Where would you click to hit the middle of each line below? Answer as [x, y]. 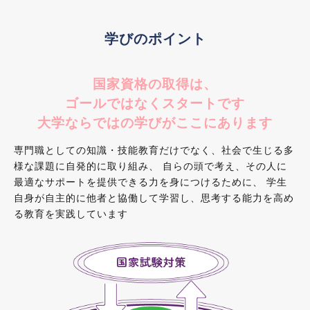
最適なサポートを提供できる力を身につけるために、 [139, 182]
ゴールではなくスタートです [155, 103]
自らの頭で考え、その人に [224, 166]
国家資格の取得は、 [155, 83]
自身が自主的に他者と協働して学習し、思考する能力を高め [154, 198]
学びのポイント [155, 38]
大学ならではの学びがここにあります [155, 122]
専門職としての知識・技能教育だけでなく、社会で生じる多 [154, 150]
